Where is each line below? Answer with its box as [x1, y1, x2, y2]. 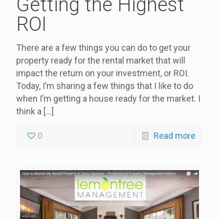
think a [16, 106, 42, 117]
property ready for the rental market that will [16, 55, 185, 66]
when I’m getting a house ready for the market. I [16, 93, 200, 104]
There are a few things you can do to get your [16, 43, 191, 53]
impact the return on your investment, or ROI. [16, 68, 189, 79]
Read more [153, 131, 196, 141]
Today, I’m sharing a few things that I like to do [16, 81, 193, 91]
